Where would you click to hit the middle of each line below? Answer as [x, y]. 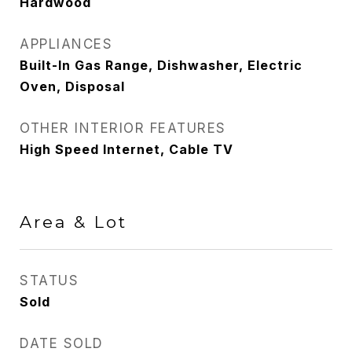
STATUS [49, 280]
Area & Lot [73, 222]
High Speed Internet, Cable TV [126, 149]
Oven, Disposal [72, 86]
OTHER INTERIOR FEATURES [123, 128]
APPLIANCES [66, 44]
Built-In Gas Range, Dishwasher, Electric [161, 65]
